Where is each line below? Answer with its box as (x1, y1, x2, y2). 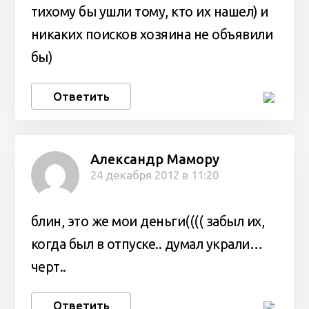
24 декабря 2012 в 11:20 (90, 168, 219, 181)
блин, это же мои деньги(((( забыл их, (30, 213, 265, 229)
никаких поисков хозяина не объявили (30, 27, 273, 43)
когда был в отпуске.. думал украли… (30, 236, 263, 252)
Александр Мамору (90, 151, 219, 167)
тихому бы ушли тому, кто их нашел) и (30, 4, 268, 20)
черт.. (30, 259, 66, 275)
